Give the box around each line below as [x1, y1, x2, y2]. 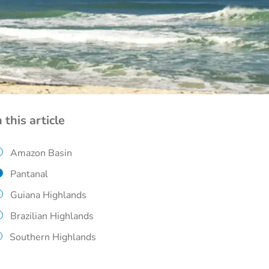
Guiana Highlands [10, 189, 86, 202]
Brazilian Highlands [10, 210, 94, 223]
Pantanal [10, 168, 48, 181]
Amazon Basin [10, 147, 72, 160]
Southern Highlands [10, 231, 96, 244]
